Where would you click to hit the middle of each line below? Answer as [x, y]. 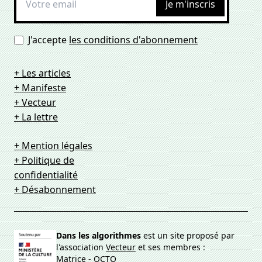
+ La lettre [36, 117]
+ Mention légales [53, 146]
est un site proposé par [188, 235]
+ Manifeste [40, 88]
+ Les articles [42, 73]
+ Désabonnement [55, 189]
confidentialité [46, 175]
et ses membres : [171, 247]
